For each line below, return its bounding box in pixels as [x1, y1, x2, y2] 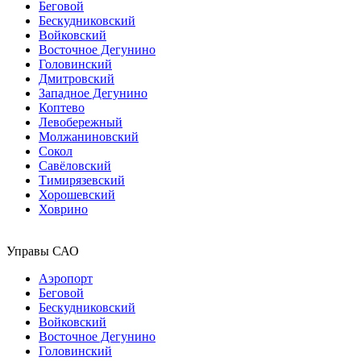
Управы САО [6, 243, 79, 258]
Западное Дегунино [39, 85, 147, 100]
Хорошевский [39, 187, 115, 201]
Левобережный [39, 114, 122, 129]
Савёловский [39, 158, 111, 172]
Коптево [39, 100, 85, 114]
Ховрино [39, 201, 88, 216]
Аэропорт [39, 271, 93, 285]
